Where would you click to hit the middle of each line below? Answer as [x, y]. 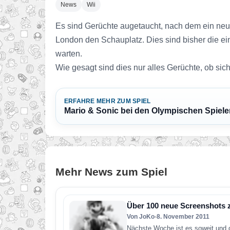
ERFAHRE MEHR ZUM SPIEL [108, 101]
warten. [69, 54]
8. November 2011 [183, 217]
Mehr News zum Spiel [111, 172]
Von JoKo [141, 217]
